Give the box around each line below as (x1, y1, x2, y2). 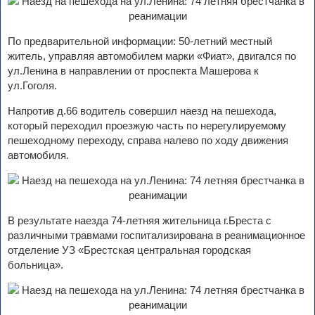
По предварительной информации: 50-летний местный (8, 35, 272, 47)
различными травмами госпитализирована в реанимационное (8, 229, 305, 241)
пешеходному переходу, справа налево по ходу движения (8, 134, 288, 146)
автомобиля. (8, 149, 69, 161)
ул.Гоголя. (8, 79, 57, 91)
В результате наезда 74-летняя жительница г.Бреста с (8, 214, 271, 226)
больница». (8, 259, 63, 271)
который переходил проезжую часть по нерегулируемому (8, 120, 286, 131)
